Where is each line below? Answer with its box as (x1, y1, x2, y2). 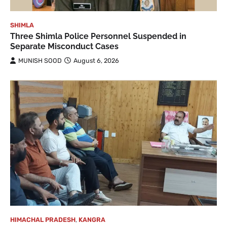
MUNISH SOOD (18, 56, 62, 64)
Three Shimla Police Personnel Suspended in (10, 31, 186, 41)
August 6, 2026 (73, 56, 119, 64)
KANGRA (79, 215, 105, 223)
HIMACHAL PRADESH (10, 215, 75, 223)
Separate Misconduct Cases (10, 41, 119, 51)
